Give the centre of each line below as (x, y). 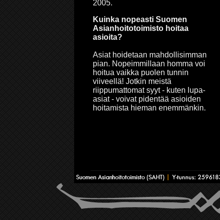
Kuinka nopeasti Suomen (140, 19)
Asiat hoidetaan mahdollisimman (150, 55)
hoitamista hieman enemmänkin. (149, 108)
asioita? (108, 37)
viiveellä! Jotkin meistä (132, 81)
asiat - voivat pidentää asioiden (147, 99)
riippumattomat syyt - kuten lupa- (149, 90)
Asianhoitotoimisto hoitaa (141, 28)
